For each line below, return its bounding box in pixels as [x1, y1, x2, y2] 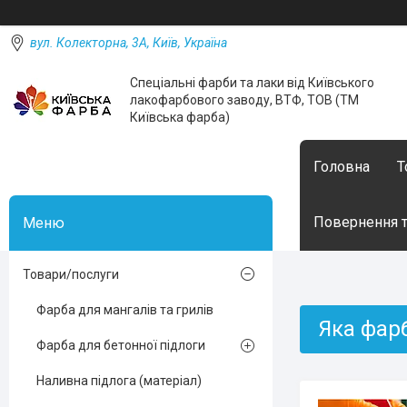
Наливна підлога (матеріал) [36, 373, 202, 388]
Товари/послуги [23, 267, 119, 282]
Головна [313, 158, 370, 175]
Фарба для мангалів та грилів [36, 303, 213, 317]
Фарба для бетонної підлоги [36, 338, 205, 352]
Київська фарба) [130, 110, 230, 124]
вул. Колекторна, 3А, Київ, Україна [30, 35, 227, 50]
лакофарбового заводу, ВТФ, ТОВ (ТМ [130, 93, 359, 107]
